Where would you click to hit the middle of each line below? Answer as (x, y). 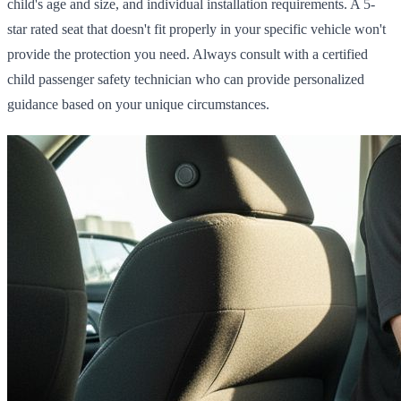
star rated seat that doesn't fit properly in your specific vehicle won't (196, 29)
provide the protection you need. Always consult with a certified (188, 54)
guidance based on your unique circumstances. (138, 104)
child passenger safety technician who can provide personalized (186, 79)
